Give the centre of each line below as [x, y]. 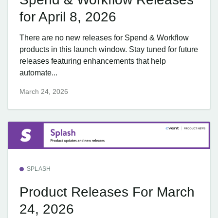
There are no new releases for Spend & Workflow [104, 37]
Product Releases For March [107, 192]
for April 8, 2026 [68, 17]
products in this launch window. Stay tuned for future [109, 49]
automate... [38, 73]
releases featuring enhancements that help [93, 61]
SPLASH [39, 169]
